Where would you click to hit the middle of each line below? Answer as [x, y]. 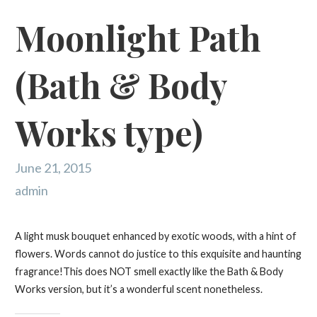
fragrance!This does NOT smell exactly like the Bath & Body [149, 272]
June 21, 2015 [53, 168]
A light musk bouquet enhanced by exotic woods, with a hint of [155, 236]
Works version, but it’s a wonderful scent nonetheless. [138, 289]
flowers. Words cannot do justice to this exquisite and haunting [158, 254]
